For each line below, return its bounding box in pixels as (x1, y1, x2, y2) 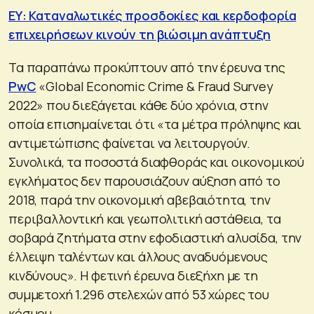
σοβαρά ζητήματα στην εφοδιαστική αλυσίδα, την (8, 228, 302, 246)
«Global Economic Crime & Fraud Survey (36, 77, 273, 95)
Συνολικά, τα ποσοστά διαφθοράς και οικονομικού (8, 153, 305, 170)
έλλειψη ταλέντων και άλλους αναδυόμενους (8, 247, 268, 265)
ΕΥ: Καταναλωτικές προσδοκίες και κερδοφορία (8, 6, 296, 24)
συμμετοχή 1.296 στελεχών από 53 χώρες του (8, 285, 269, 303)
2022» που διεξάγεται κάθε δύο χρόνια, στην (8, 96, 268, 114)
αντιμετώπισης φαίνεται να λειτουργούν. (8, 134, 251, 151)
